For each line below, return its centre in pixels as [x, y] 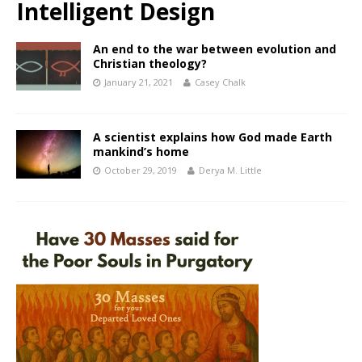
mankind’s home [141, 152]
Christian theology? [150, 64]
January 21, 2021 [139, 82]
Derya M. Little [230, 170]
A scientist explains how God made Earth [213, 137]
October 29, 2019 [141, 170]
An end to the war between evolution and [215, 49]
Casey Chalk [220, 82]
